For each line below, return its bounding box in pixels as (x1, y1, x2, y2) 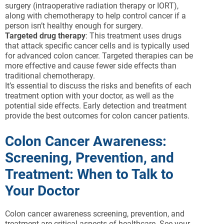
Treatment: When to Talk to (5, 166, 173, 182)
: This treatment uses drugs (85, 31, 181, 40)
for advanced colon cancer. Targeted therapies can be (5, 51, 193, 60)
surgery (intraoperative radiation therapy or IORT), (5, 1, 178, 10)
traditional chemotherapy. (5, 71, 95, 80)
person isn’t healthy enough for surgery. (5, 21, 143, 30)
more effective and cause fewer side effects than (5, 61, 176, 70)
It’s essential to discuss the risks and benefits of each (5, 81, 191, 90)
